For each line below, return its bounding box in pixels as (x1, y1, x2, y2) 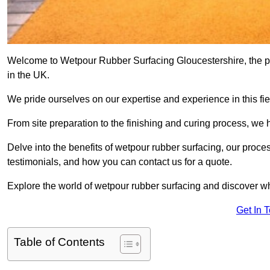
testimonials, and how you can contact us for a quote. (7, 157, 232, 168)
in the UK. (7, 70, 49, 81)
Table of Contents (14, 236, 105, 249)
